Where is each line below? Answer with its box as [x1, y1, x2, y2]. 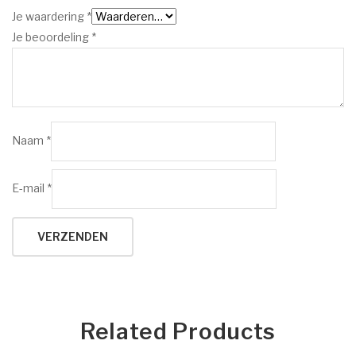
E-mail [12, 180, 47, 195]
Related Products [79, 317, 277, 345]
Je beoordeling [12, 29, 91, 44]
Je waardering [12, 9, 87, 23]
